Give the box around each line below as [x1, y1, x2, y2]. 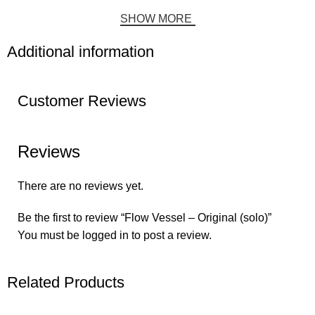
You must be [18, 229, 82, 242]
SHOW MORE [120, 13, 192, 25]
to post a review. [129, 229, 212, 242]
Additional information [7, 43, 155, 61]
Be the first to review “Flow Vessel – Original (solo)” [18, 212, 271, 224]
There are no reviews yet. [18, 180, 143, 193]
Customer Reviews [18, 92, 146, 110]
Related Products [7, 274, 125, 292]
